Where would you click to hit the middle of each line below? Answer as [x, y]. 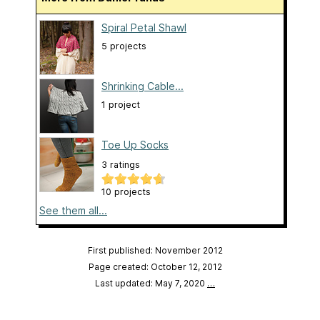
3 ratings [121, 165]
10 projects [126, 192]
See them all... [73, 211]
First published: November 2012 [155, 251]
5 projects [124, 46]
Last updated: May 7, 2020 [151, 284]
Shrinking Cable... [142, 86]
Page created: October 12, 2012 [155, 267]
